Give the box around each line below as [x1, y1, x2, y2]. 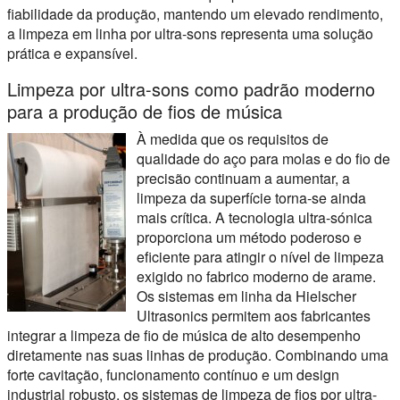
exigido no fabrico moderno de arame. [137, 266, 376, 287]
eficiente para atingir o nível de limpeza [137, 246, 384, 268]
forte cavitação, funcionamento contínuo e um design [7, 364, 339, 386]
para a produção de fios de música [7, 98, 282, 125]
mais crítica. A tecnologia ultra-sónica [137, 207, 372, 229]
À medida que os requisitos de [137, 129, 329, 150]
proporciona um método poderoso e [137, 227, 362, 248]
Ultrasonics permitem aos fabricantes [137, 305, 371, 327]
